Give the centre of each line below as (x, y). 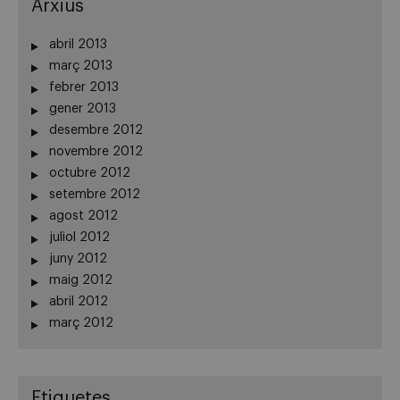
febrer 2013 (84, 87)
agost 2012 (83, 216)
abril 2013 (78, 44)
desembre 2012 (96, 130)
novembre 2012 (96, 151)
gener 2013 (83, 108)
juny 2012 (78, 258)
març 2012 (81, 323)
